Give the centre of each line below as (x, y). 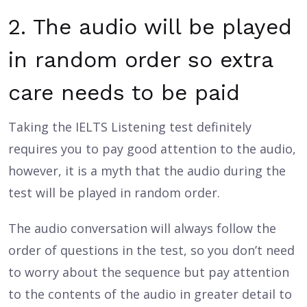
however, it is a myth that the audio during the (147, 171)
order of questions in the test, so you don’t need (151, 250)
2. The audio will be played (150, 27)
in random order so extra (140, 60)
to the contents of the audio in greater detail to (150, 294)
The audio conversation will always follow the (142, 228)
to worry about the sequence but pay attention (149, 272)
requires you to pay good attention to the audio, (152, 149)
